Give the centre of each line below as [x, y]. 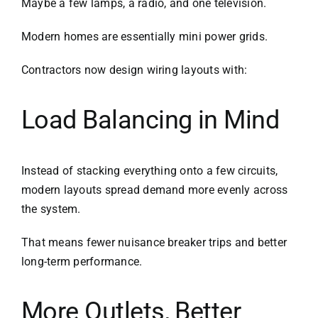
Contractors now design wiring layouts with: [134, 70]
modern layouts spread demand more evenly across [154, 190]
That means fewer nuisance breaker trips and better [154, 242]
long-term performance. [82, 261]
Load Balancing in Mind [150, 120]
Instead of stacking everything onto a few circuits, [149, 170]
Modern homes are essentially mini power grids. [144, 36]
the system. [51, 209]
